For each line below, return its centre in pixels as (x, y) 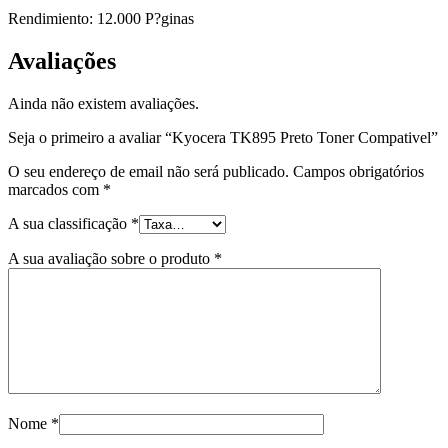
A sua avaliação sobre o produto (111, 258)
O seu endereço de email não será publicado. (148, 171)
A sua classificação (69, 223)
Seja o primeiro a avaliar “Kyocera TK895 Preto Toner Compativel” (223, 137)
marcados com (55, 189)
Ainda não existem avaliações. (103, 103)
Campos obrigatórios (358, 171)
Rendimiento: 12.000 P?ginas (101, 18)
